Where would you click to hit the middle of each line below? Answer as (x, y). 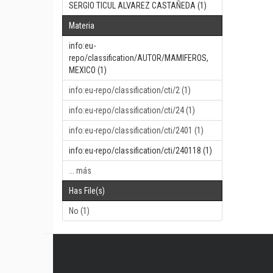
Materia (82, 26)
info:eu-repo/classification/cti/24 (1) (132, 110)
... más (80, 171)
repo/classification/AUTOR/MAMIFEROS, (139, 58)
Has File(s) (87, 191)
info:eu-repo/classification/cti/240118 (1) (140, 151)
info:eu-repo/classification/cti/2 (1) (130, 90)
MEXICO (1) (88, 70)
